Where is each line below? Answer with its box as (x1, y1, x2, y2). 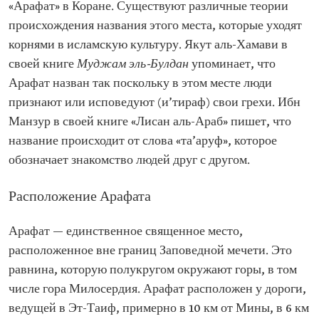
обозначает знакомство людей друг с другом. (9, 152, 250, 168)
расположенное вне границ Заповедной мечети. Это (9, 243, 292, 258)
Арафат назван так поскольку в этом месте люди (9, 75, 272, 91)
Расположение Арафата (9, 188, 151, 206)
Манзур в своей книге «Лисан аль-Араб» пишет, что (9, 114, 291, 130)
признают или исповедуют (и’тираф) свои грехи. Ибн (9, 95, 300, 110)
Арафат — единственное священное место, (9, 224, 243, 239)
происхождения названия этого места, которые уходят (9, 18, 302, 33)
